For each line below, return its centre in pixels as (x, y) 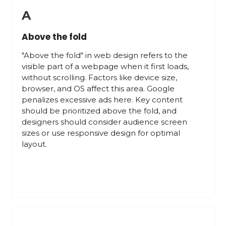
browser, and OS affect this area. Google (98, 89)
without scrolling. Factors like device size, (100, 77)
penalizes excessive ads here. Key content (102, 100)
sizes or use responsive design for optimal (101, 133)
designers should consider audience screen (105, 122)
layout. (35, 144)
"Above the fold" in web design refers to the (105, 55)
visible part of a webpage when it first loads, (105, 66)
